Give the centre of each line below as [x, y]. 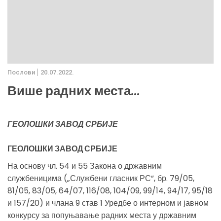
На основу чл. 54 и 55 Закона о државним [85, 166]
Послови [21, 72]
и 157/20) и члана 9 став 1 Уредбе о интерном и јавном [108, 203]
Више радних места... [74, 91]
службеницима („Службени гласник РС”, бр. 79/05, [101, 178]
